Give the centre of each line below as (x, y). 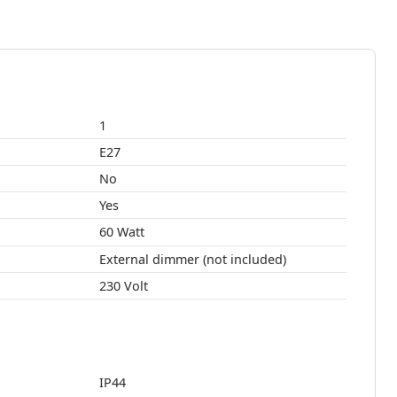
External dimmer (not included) (192, 260)
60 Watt (130, 232)
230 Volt (123, 286)
